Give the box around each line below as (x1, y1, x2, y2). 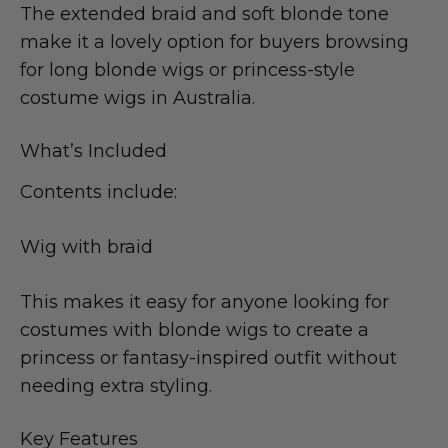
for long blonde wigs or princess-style (20, 58, 355, 81)
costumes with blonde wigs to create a (20, 318, 369, 341)
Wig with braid (20, 235, 153, 258)
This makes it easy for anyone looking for (20, 290, 389, 313)
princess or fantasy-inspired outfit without (20, 346, 397, 369)
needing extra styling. (20, 374, 212, 397)
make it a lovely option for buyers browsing (20, 30, 409, 53)
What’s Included (20, 139, 167, 162)
